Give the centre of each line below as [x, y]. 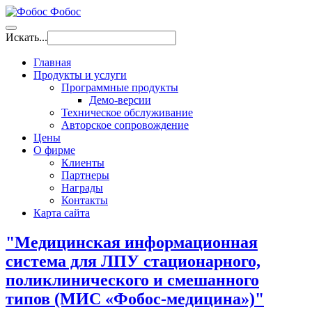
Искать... [26, 37]
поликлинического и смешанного [132, 280]
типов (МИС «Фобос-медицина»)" [135, 298]
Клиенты [83, 163]
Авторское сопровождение [125, 125]
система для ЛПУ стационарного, [133, 261]
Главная [52, 62]
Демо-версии [120, 100]
